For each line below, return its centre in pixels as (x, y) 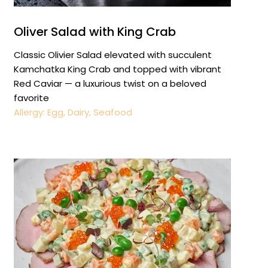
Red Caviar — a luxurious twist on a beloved (110, 83)
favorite (31, 98)
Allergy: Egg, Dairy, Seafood (73, 112)
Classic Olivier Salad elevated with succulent (112, 54)
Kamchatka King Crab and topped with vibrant (117, 69)
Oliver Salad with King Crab (95, 31)
